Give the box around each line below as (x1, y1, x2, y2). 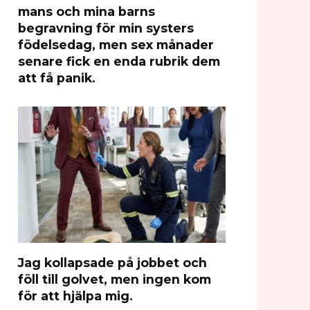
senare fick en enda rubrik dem (18, 53, 220, 69)
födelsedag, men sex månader (18, 37, 214, 52)
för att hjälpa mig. (18, 288, 133, 303)
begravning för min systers (18, 20, 194, 35)
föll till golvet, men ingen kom (18, 271, 211, 286)
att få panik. (18, 70, 95, 85)
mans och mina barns (18, 3, 155, 19)
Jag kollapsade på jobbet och (18, 255, 207, 270)
